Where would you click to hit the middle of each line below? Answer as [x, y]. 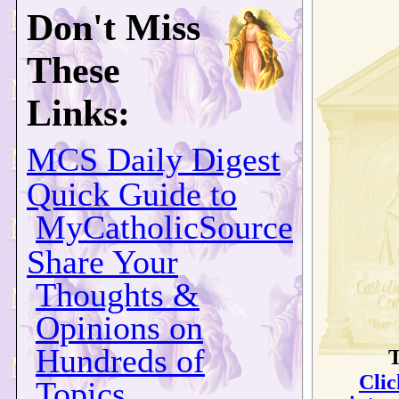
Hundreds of [120, 361]
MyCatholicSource [164, 227]
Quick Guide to [132, 194]
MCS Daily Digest [154, 159]
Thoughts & [118, 295]
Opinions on [119, 328]
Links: [78, 113]
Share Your [102, 262]
